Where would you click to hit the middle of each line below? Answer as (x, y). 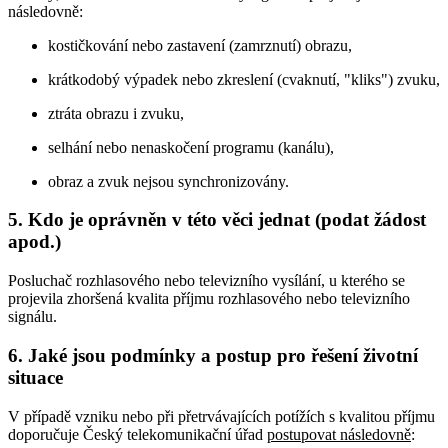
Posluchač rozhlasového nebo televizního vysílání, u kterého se (206, 281)
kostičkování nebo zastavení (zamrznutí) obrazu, (200, 45)
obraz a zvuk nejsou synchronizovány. (168, 181)
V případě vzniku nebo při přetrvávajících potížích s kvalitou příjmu (221, 416)
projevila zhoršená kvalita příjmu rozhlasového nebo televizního (209, 299)
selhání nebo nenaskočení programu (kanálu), (191, 147)
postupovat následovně (339, 434)
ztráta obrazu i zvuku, (116, 113)
